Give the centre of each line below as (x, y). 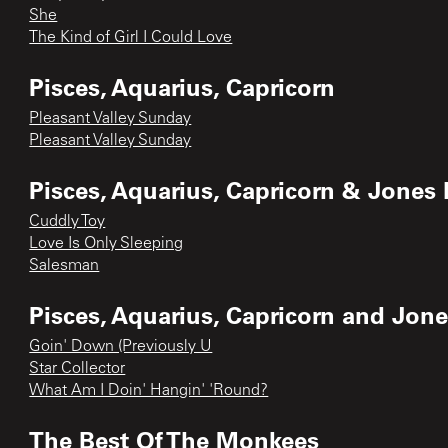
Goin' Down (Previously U (121, 346)
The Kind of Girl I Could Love (131, 37)
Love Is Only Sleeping (106, 243)
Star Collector (77, 368)
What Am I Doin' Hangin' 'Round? (149, 390)
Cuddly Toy (67, 221)
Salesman (64, 265)
